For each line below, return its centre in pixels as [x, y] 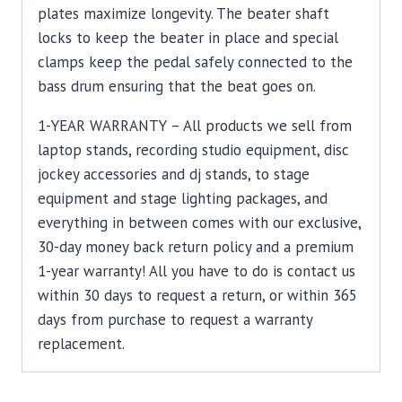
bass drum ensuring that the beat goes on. [177, 87]
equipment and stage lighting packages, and [183, 199]
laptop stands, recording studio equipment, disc [193, 150]
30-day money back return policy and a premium [196, 247]
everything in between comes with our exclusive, [199, 223]
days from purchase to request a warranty [175, 320]
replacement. [81, 344]
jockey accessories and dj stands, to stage [174, 175]
